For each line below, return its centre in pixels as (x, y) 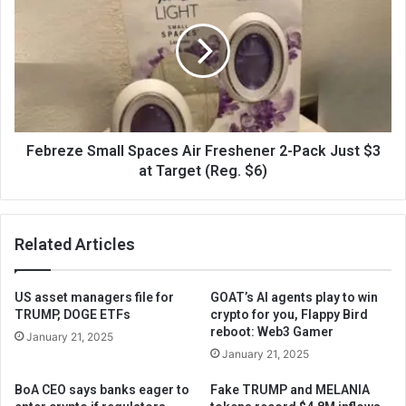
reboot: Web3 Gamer (272, 332)
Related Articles (75, 244)
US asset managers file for (94, 297)
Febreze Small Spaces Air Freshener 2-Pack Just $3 (203, 151)
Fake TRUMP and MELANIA (290, 390)
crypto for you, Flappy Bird (289, 314)
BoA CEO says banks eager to (102, 390)
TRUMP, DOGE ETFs (72, 314)
